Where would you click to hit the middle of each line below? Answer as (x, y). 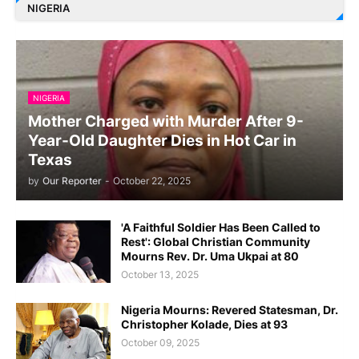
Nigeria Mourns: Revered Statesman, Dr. (230, 309)
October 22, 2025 (152, 180)
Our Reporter (72, 180)
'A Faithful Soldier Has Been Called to (221, 227)
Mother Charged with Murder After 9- (166, 121)
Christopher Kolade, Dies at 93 (204, 324)
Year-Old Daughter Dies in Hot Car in (162, 140)
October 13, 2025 (160, 274)
